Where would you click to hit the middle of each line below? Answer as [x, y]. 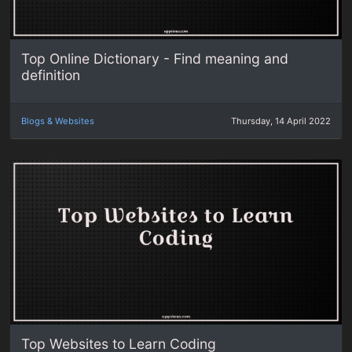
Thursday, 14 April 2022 [280, 121]
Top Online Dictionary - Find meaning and [155, 59]
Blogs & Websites [58, 121]
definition [51, 75]
